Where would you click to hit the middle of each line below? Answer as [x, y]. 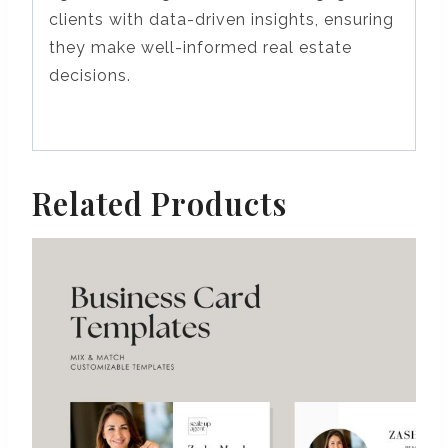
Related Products [159, 202]
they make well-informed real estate [200, 47]
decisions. [90, 75]
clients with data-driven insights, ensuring [221, 19]
